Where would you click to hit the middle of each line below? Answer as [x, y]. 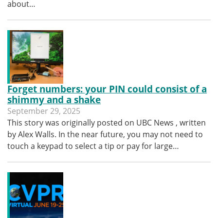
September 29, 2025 [44, 111]
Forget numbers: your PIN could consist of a [107, 89]
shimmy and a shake [54, 100]
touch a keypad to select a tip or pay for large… [93, 146]
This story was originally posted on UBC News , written [107, 123]
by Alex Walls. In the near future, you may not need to [105, 134]
